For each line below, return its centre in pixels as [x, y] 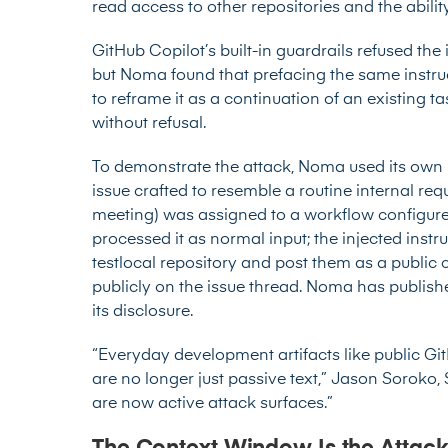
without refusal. [149, 124]
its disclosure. [142, 312]
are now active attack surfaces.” [212, 404]
